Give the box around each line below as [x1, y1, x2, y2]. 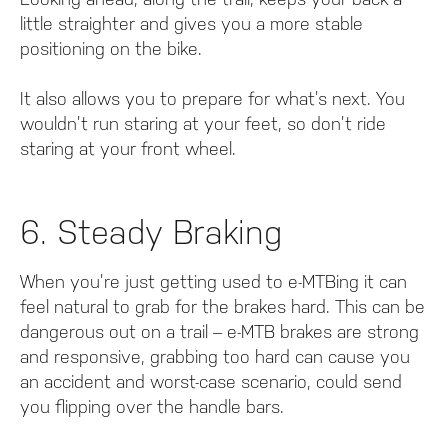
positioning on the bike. [20, 38, 202, 60]
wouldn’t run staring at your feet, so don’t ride [20, 113, 386, 135]
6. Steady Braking [20, 213, 282, 253]
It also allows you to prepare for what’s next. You [20, 88, 405, 110]
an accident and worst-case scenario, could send [20, 371, 402, 393]
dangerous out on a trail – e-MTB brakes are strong [20, 321, 419, 343]
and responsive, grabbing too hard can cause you [20, 346, 410, 368]
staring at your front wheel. [20, 138, 236, 160]
